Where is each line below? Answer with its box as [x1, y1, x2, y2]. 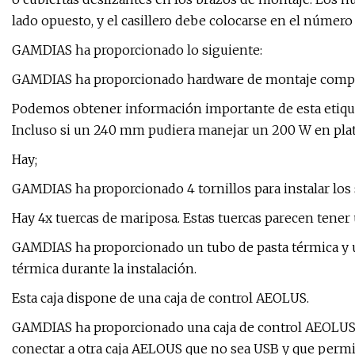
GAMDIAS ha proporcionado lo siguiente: [12, 42, 262, 59]
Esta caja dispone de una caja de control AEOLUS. [12, 290, 309, 307]
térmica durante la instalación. [12, 261, 197, 277]
